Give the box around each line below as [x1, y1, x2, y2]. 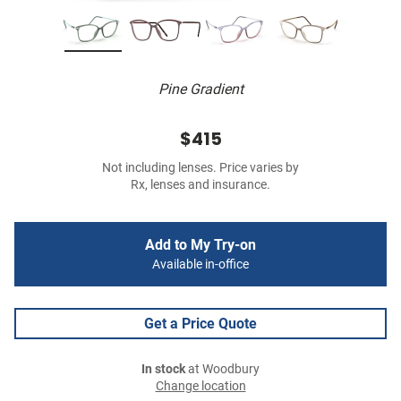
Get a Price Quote [144, 315, 257, 333]
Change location [155, 379, 246, 395]
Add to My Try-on [145, 236, 256, 254]
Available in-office [152, 257, 249, 273]
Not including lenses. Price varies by [102, 160, 299, 176]
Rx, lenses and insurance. [131, 177, 270, 193]
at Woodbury [185, 362, 260, 378]
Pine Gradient [158, 81, 243, 98]
